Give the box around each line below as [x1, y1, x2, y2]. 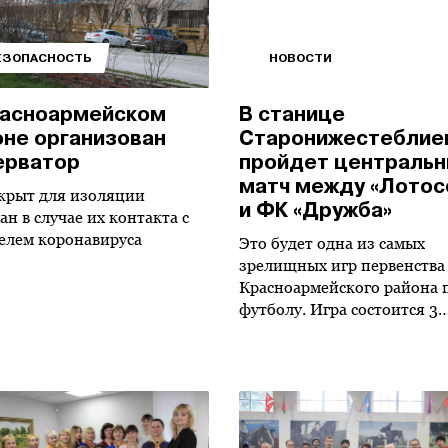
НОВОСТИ [268, 50, 332, 66]
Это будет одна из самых [238, 234, 425, 253]
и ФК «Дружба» [238, 197, 392, 224]
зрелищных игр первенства [238, 256, 445, 275]
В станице [238, 101, 345, 128]
